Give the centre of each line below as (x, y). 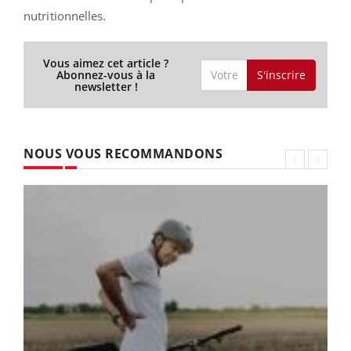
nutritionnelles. (65, 16)
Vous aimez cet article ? (106, 63)
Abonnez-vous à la (106, 75)
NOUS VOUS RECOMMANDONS (123, 154)
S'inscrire (281, 74)
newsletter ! (106, 87)
